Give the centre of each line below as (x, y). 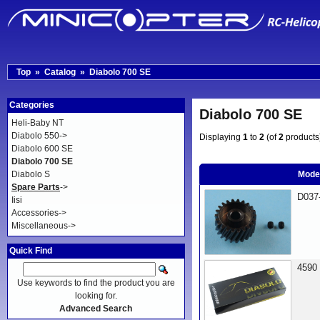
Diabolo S (31, 174)
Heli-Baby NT (37, 123)
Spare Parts (36, 187)
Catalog (60, 72)
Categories (32, 105)
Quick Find (31, 251)
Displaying (221, 137)
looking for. (96, 296)
